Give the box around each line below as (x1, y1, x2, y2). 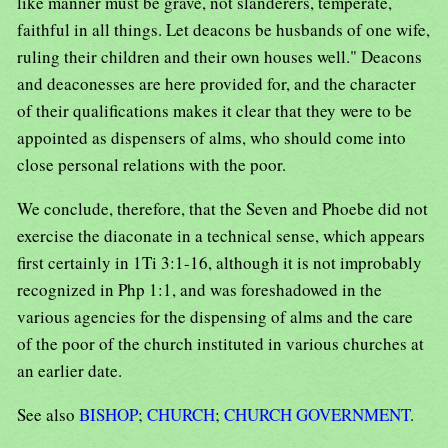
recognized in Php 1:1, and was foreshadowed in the (17, 278, 382, 302)
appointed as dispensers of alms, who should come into (17, 126, 406, 150)
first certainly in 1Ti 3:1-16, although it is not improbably (17, 251, 422, 275)
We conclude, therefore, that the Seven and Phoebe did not (17, 197, 428, 221)
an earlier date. (17, 359, 122, 383)
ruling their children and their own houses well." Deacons (17, 45, 422, 69)
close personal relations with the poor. (17, 153, 286, 177)
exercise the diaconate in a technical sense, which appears (17, 224, 425, 248)
